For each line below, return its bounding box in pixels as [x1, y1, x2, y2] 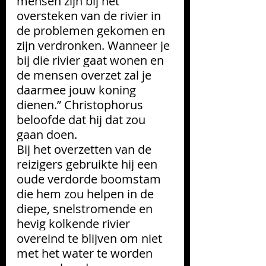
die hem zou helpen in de [17, 185, 160, 202]
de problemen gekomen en [17, 22, 168, 39]
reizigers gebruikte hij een [17, 156, 160, 172]
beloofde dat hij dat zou [17, 111, 148, 128]
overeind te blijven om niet [17, 230, 165, 246]
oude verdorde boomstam [17, 170, 164, 187]
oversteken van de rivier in [17, 7, 164, 24]
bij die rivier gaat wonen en [17, 52, 167, 68]
